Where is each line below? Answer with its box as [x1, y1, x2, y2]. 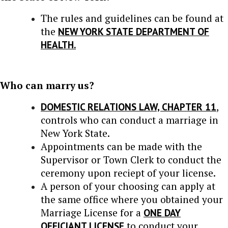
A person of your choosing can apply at [41, 179, 215, 192]
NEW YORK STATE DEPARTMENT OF [58, 24, 209, 38]
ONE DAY [144, 206, 181, 219]
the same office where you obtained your [41, 192, 223, 206]
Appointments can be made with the [41, 139, 202, 153]
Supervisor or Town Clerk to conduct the [41, 153, 221, 166]
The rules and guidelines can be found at [41, 11, 223, 24]
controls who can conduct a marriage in [41, 113, 218, 126]
